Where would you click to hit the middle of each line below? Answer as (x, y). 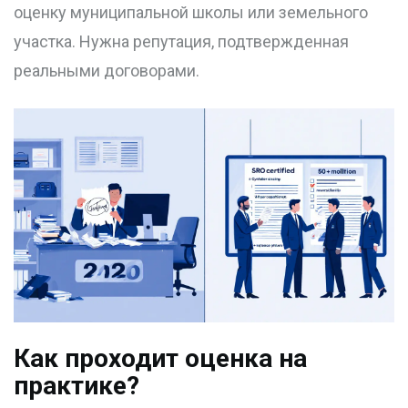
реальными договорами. (107, 71)
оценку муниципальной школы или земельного (191, 13)
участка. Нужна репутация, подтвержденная (181, 42)
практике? (76, 386)
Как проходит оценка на (160, 359)
